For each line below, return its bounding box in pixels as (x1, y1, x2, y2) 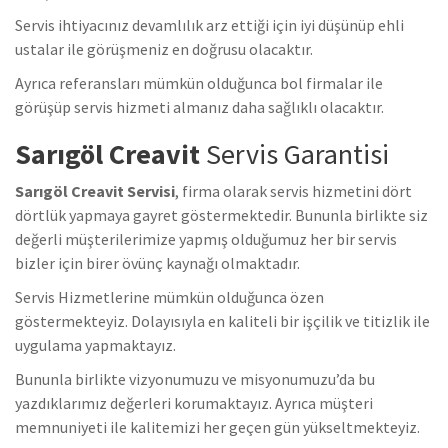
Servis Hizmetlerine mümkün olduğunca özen (15, 287, 324, 308)
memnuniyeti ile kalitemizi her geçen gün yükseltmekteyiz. (15, 417, 420, 438)
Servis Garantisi (206, 136, 389, 173)
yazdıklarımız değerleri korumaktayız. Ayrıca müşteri (15, 393, 373, 414)
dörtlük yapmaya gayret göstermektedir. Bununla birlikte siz (15, 205, 428, 226)
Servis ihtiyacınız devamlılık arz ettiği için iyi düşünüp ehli (15, 15, 404, 36)
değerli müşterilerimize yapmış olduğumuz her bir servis (15, 229, 397, 250)
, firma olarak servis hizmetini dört (175, 181, 412, 202)
